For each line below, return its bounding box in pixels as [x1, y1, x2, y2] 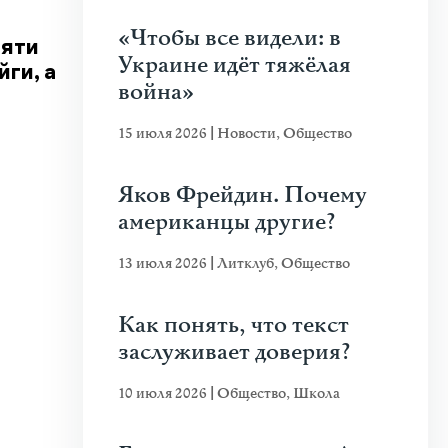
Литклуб [217, 254, 274, 273]
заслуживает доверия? [118, 338, 351, 367]
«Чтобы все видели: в [118, 24, 341, 53]
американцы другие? [118, 208, 336, 237]
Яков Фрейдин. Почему [118, 181, 367, 210]
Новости [217, 124, 276, 143]
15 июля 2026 [118, 124, 210, 143]
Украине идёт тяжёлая [118, 51, 351, 80]
